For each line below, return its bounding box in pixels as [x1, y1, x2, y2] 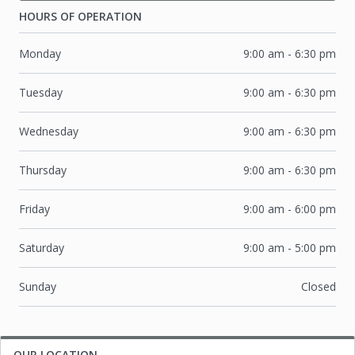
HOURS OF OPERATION [19, 9, 142, 24]
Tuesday [19, 85, 63, 100]
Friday [19, 201, 50, 216]
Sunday [19, 279, 56, 294]
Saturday [19, 240, 64, 255]
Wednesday [19, 124, 78, 139]
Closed [301, 279, 336, 294]
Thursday [19, 162, 67, 177]
